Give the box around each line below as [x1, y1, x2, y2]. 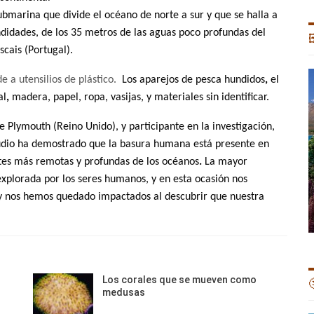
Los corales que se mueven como [102, 274, 257, 286]
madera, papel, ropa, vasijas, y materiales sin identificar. [12, 92, 275, 104]
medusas [102, 287, 146, 299]
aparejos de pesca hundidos [139, 74, 265, 86]
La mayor [202, 156, 247, 168]
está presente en [193, 139, 269, 151]
